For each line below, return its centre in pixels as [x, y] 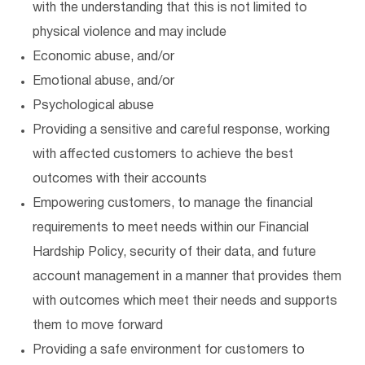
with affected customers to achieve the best [163, 155]
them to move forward [98, 326]
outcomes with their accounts [120, 179]
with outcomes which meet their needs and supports [185, 301]
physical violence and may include [130, 33]
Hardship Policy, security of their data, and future [174, 253]
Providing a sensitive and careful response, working [181, 130]
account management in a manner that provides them [187, 277]
